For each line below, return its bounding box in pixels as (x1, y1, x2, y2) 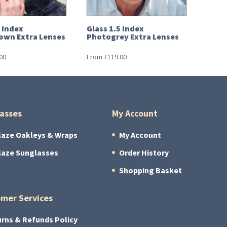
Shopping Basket (119, 165, 182, 176)
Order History (119, 147, 169, 158)
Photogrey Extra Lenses (86, 31, 179, 43)
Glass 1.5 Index (86, 23, 144, 34)
